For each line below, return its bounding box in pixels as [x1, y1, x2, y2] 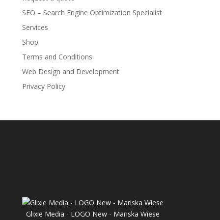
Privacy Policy [22, 82, 65, 91]
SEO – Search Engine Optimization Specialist [22, 8, 162, 18]
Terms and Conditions [22, 52, 92, 62]
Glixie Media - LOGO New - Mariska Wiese [26, 209, 160, 219]
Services [22, 23, 48, 32]
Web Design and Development [22, 67, 119, 77]
